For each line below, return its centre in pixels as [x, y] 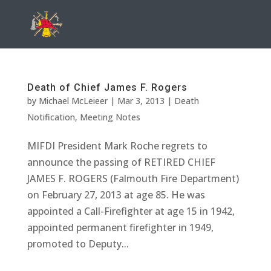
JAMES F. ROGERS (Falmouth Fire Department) [133, 178]
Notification [51, 117]
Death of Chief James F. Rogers [107, 87]
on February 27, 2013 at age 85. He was [116, 195]
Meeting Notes [110, 117]
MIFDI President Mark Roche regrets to [117, 146]
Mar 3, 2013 [141, 101]
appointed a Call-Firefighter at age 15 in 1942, [131, 211]
